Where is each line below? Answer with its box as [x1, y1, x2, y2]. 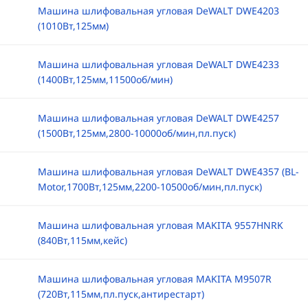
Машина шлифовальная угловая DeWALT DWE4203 [37, 4, 279, 17]
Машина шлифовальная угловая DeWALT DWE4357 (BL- [37, 165, 299, 178]
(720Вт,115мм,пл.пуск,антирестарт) [37, 287, 204, 300]
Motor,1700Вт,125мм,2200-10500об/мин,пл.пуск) [37, 180, 262, 193]
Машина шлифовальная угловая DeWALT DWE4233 [37, 58, 279, 71]
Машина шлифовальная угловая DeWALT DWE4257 [37, 111, 279, 124]
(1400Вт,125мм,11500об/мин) [37, 73, 173, 86]
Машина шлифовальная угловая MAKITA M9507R [37, 272, 272, 285]
